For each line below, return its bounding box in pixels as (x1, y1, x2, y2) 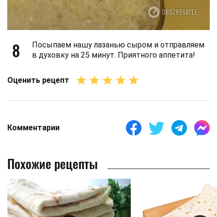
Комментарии (7, 123, 60, 133)
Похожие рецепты (7, 154, 98, 173)
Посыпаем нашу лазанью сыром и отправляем (32, 40, 204, 49)
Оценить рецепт (7, 76, 69, 85)
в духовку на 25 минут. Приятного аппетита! (32, 50, 195, 60)
